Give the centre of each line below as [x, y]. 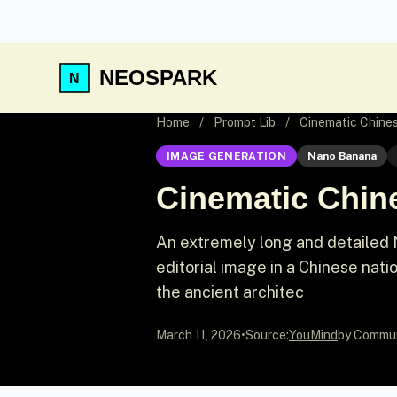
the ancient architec [230, 292]
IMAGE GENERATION [226, 156]
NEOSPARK [158, 78]
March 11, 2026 [198, 335]
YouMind [313, 335]
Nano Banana [342, 156]
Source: [267, 335]
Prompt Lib [245, 122]
